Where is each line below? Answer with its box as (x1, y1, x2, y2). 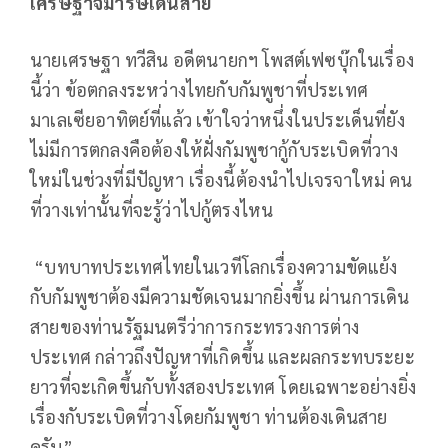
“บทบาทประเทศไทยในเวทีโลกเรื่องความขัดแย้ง (30, 255, 398, 279)
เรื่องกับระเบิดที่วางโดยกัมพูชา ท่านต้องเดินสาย (30, 405, 388, 429)
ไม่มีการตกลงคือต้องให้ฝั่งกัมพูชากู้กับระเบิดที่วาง (30, 138, 399, 162)
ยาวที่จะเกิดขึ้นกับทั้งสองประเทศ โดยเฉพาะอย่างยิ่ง (30, 375, 417, 399)
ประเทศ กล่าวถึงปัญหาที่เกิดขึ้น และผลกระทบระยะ (30, 345, 415, 369)
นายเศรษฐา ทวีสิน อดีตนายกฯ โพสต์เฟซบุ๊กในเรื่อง (30, 48, 415, 72)
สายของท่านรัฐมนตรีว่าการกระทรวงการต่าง (30, 315, 359, 339)
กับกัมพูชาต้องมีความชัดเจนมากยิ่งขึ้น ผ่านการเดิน (30, 285, 410, 309)
